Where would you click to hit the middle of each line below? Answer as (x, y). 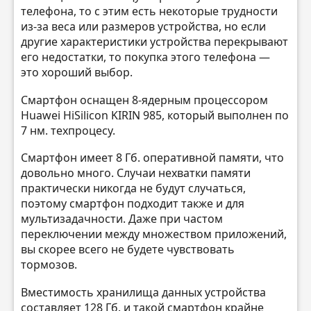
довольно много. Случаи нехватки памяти (136, 173)
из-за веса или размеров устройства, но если (143, 27)
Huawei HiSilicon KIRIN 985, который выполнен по (155, 115)
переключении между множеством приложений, (154, 234)
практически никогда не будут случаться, (133, 188)
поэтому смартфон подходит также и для (133, 204)
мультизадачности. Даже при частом (122, 219)
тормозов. (49, 265)
